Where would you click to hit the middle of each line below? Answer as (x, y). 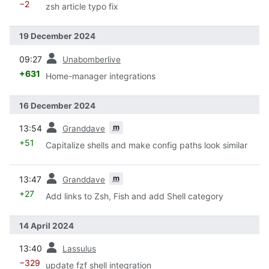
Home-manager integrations (101, 76)
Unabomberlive (92, 59)
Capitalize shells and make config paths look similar (147, 145)
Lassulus (79, 249)
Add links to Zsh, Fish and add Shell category (134, 196)
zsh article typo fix (82, 7)
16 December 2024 (57, 105)
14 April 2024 (47, 225)
